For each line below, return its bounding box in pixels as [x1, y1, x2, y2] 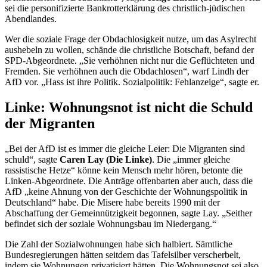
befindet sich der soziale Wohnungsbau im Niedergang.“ [5, 219, 216, 229]
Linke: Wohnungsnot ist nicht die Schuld [5, 100, 253, 116]
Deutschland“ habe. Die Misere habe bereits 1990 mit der [5, 197, 220, 208]
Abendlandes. [5, 14, 57, 24]
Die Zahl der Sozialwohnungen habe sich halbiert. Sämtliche [5, 239, 232, 250]
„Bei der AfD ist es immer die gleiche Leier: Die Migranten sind [5, 144, 245, 154]
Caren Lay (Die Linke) [60, 154, 152, 165]
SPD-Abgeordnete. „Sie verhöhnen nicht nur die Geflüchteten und [5, 55, 254, 66]
